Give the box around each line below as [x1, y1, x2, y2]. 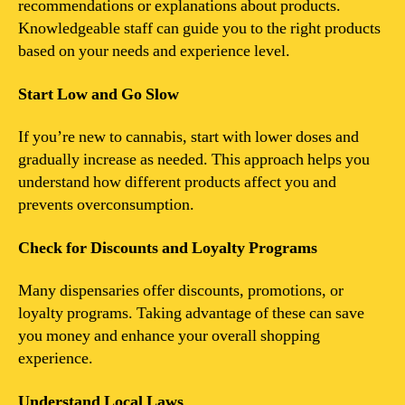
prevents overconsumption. [18, 194, 194, 215]
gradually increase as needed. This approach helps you [18, 149, 370, 170]
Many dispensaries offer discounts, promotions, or [18, 280, 344, 301]
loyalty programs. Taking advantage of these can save [18, 303, 364, 324]
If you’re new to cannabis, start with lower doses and [18, 127, 359, 147]
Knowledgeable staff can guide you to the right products [18, 18, 381, 39]
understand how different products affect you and [18, 172, 336, 193]
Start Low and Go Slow [18, 83, 179, 105]
